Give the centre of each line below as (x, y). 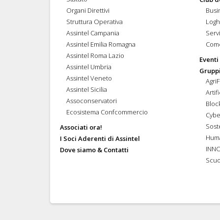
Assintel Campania (93, 33)
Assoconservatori (91, 100)
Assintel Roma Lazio (95, 55)
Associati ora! (81, 127)
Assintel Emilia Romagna (101, 44)
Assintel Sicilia (86, 89)
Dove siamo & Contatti (94, 150)
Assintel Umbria (89, 67)
